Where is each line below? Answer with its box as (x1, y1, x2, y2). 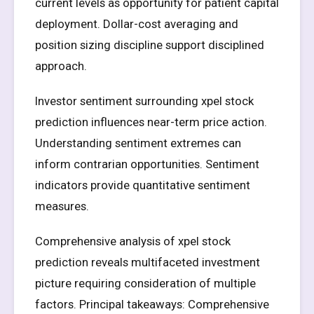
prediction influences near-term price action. (35, 115, 267, 129)
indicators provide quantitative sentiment (35, 178, 250, 192)
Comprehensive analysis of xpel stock (35, 234, 231, 248)
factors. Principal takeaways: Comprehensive (35, 297, 269, 311)
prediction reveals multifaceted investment (35, 255, 260, 269)
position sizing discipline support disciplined (35, 38, 264, 52)
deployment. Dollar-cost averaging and (35, 17, 238, 31)
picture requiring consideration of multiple (35, 276, 256, 290)
